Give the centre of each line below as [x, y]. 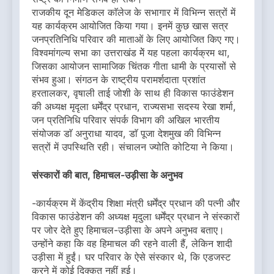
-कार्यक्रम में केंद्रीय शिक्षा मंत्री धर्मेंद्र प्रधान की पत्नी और [136, 203]
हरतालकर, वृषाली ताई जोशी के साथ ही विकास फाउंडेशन [133, 93]
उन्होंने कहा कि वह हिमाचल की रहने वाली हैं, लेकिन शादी [132, 244]
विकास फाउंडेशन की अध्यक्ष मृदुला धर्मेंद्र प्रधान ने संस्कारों [136, 217]
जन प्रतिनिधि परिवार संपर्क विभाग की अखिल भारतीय [126, 120]
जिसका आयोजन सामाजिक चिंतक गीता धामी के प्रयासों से [134, 66]
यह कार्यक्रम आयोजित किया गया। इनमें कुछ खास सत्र [130, 26]
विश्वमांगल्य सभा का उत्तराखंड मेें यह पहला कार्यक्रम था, [131, 53]
